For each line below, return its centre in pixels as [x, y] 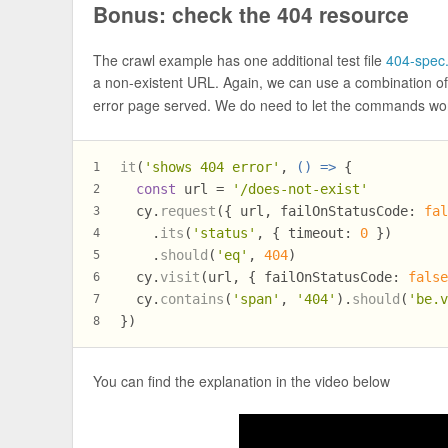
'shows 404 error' [212, 166]
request [188, 210]
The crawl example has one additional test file [240, 60]
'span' [256, 298]
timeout [316, 232]
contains [192, 298]
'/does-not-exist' [300, 188]
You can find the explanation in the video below [242, 380]
